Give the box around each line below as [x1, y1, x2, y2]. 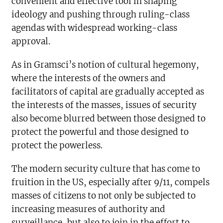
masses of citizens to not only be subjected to [11, 190, 196, 202]
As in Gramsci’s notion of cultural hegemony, [11, 59, 200, 71]
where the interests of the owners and [11, 73, 166, 84]
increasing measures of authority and [11, 204, 166, 215]
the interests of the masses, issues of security [11, 100, 197, 111]
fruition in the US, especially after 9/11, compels [11, 177, 210, 188]
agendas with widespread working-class [11, 22, 178, 34]
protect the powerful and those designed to [11, 126, 189, 138]
